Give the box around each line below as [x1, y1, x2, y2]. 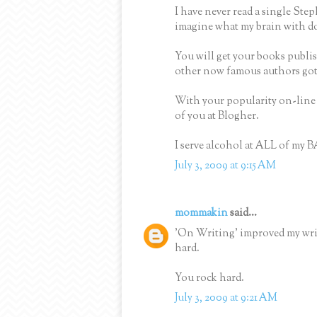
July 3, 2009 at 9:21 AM [175, 291, 277, 306]
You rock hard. [175, 270, 244, 286]
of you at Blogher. [175, 108, 259, 124]
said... [228, 206, 257, 221]
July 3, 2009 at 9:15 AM [175, 158, 276, 174]
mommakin [175, 206, 228, 221]
